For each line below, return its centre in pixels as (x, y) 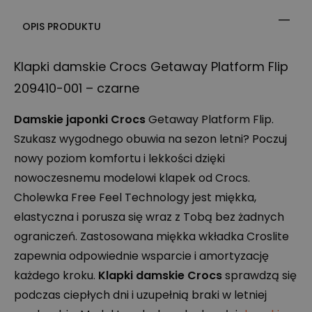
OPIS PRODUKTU (62, 26)
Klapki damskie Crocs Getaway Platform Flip (151, 67)
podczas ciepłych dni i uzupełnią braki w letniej (140, 295)
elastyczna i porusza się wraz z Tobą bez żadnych (149, 217)
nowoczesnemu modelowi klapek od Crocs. (132, 178)
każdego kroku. (56, 275)
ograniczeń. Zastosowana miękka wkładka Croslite (151, 236)
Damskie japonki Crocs (80, 119)
